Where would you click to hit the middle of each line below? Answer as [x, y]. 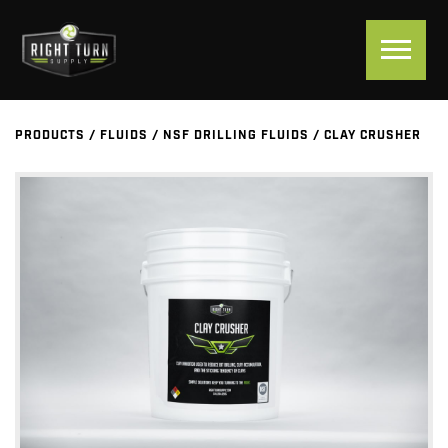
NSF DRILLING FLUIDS [236, 136]
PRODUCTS [50, 136]
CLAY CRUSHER [372, 136]
